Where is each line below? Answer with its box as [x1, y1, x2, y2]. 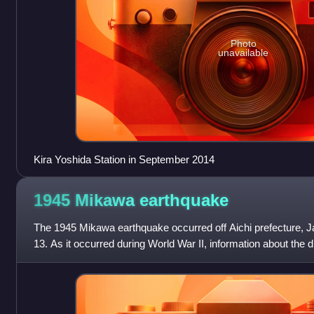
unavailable [218, 47, 269, 59]
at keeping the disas [33, 253, 125, 266]
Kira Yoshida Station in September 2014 [33, 153, 214, 165]
